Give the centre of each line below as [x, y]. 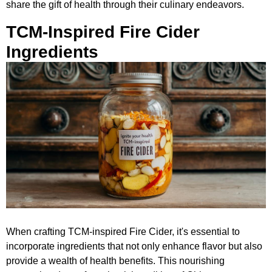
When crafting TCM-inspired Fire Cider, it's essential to [123, 231]
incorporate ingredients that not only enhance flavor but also [134, 246]
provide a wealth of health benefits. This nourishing [115, 260]
